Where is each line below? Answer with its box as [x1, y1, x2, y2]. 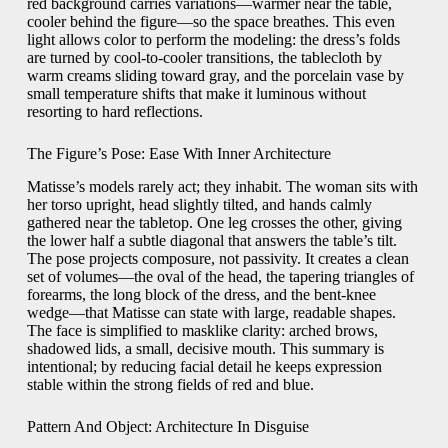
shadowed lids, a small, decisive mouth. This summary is [26, 340, 384, 358]
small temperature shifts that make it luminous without [26, 85, 366, 103]
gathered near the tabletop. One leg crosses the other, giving [26, 214, 402, 232]
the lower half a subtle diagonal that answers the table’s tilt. [26, 232, 397, 250]
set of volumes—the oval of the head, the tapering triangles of [26, 268, 414, 286]
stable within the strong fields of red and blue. [26, 376, 314, 394]
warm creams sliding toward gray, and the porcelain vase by [26, 67, 404, 85]
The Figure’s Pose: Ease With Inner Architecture [26, 145, 331, 163]
